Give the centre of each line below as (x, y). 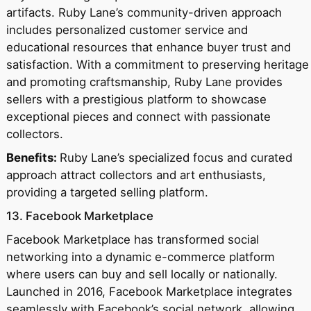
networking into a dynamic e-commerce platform (140, 257)
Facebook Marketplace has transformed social (132, 239)
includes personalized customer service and (127, 30)
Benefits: (33, 158)
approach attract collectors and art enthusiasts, (136, 175)
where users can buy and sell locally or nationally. (142, 274)
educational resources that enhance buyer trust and (148, 48)
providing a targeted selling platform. (107, 193)
